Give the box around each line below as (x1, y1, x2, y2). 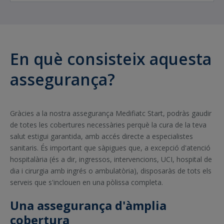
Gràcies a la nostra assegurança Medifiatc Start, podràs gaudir (10, 108, 211, 118)
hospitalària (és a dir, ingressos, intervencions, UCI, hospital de (10, 154, 212, 164)
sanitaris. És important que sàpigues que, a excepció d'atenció (10, 143, 210, 153)
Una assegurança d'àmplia (10, 197, 166, 214)
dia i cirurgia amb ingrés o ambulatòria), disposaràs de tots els (10, 166, 211, 176)
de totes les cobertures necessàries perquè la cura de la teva (10, 120, 206, 130)
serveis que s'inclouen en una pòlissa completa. (10, 177, 163, 187)
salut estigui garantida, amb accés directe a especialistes (10, 131, 193, 141)
